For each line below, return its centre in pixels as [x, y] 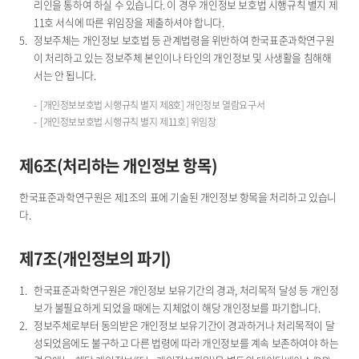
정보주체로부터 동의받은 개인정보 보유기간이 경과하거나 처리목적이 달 [184, 325]
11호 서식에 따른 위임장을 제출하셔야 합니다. [129, 22]
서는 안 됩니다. [65, 75]
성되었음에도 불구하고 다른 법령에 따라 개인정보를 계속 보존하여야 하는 [186, 343]
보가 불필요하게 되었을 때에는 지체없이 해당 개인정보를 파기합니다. [177, 308]
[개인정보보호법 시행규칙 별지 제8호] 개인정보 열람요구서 [153, 105]
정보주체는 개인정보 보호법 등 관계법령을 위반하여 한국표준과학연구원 [184, 40]
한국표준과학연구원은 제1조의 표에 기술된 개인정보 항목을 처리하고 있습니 [178, 197]
